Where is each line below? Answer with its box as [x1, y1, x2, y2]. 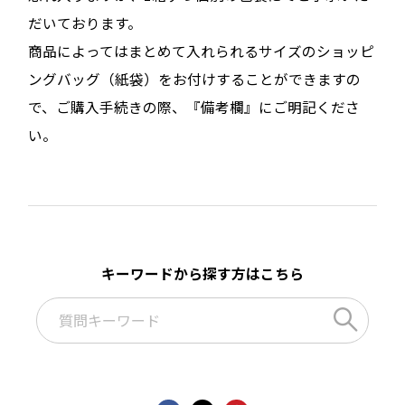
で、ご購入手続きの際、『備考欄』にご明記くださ [28, 96, 361, 117]
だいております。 [28, 12, 143, 33]
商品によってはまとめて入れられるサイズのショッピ [28, 40, 375, 61]
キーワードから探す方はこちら [101, 263, 304, 284]
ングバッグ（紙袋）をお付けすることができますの [28, 68, 362, 89]
